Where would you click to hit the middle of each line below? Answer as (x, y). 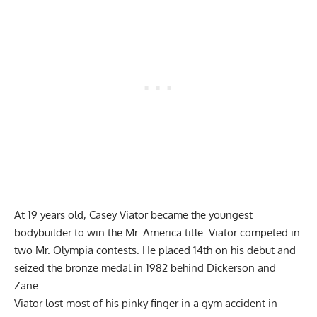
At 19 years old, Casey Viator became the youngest (133, 215)
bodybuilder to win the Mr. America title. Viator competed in (157, 233)
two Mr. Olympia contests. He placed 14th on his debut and (155, 250)
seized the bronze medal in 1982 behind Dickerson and (145, 268)
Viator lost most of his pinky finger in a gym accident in (146, 304)
